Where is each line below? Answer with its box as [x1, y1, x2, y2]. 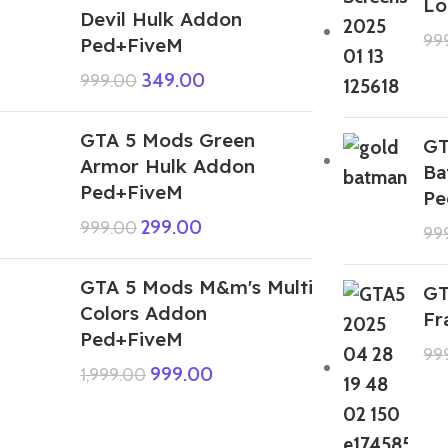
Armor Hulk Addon [80, 153, 255, 178]
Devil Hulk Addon [80, 6, 242, 31]
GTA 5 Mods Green [80, 127, 255, 152]
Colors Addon [80, 300, 207, 325]
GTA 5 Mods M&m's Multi [80, 274, 313, 299]
